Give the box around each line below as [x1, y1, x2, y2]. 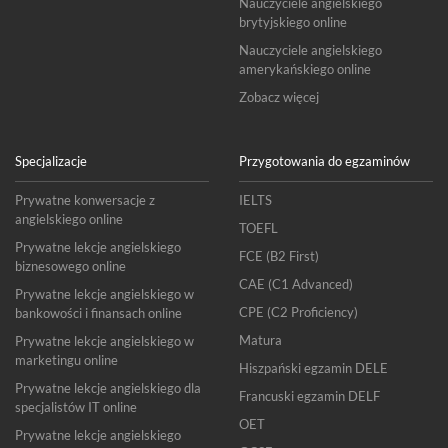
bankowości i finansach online [15, 305, 182, 321]
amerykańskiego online [239, 61, 371, 77]
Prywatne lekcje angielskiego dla [15, 380, 201, 396]
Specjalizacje [15, 153, 87, 169]
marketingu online [15, 352, 118, 368]
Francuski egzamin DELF [239, 388, 380, 404]
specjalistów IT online [15, 399, 137, 415]
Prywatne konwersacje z [15, 192, 155, 208]
